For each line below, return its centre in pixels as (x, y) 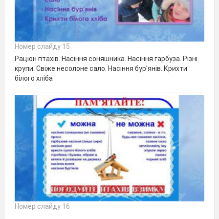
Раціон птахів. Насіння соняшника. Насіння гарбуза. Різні (106, 59)
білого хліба (34, 78)
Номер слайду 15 (42, 47)
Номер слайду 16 (42, 206)
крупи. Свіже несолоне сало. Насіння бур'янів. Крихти (101, 69)
